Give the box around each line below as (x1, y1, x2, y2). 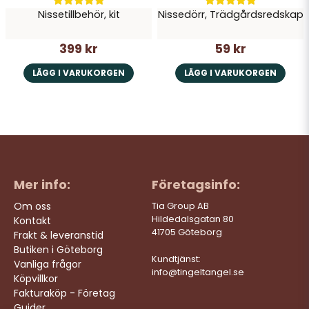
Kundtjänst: (151, 252, 201, 265)
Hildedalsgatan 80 (151, 212, 234, 225)
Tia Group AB (151, 199, 209, 212)
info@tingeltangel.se (151, 266, 244, 278)
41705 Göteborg (151, 226, 222, 238)
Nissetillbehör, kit (37, 8, 120, 22)
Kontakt (14, 213, 51, 228)
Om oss (14, 199, 51, 213)
